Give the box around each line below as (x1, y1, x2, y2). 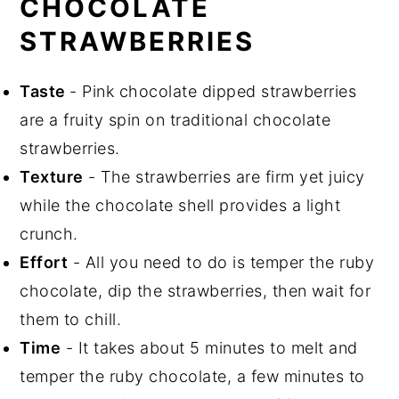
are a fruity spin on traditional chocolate (20, 110, 331, 130)
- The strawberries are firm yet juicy (83, 167, 365, 187)
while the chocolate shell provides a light (20, 196, 341, 216)
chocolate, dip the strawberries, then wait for (20, 281, 371, 301)
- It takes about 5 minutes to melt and (61, 338, 358, 358)
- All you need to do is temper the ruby (68, 253, 375, 273)
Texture (20, 167, 84, 187)
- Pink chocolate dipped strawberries (69, 82, 357, 102)
